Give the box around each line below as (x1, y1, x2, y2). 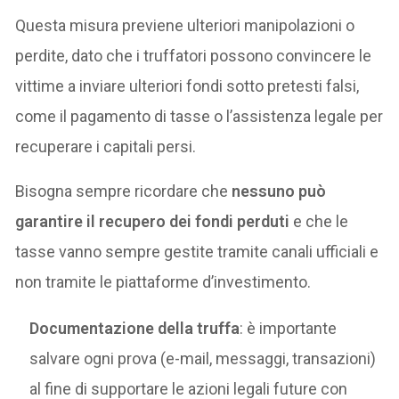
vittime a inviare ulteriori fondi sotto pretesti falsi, (15, 76, 360, 95)
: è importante (240, 318, 338, 338)
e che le (289, 211, 349, 231)
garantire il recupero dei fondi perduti (15, 211, 290, 231)
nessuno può (232, 181, 327, 200)
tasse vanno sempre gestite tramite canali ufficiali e (15, 241, 379, 261)
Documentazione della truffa (29, 318, 240, 338)
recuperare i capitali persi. (15, 136, 197, 156)
